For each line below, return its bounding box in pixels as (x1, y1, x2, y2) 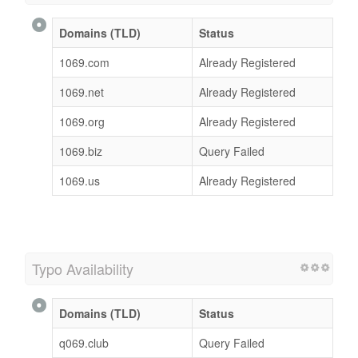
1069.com (59, 54, 109, 70)
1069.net (59, 83, 104, 100)
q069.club (59, 334, 109, 351)
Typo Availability (32, 257, 133, 279)
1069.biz (59, 142, 102, 159)
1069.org (59, 113, 105, 129)
